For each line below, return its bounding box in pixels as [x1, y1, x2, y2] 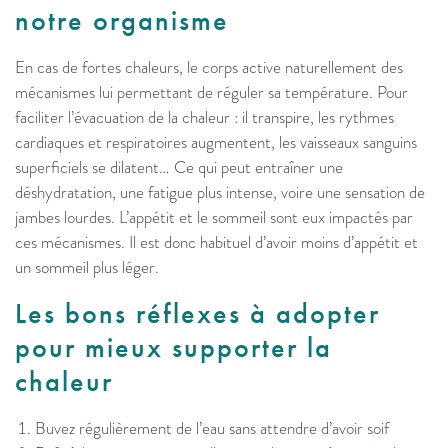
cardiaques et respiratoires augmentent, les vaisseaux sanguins [15, 130, 417, 155]
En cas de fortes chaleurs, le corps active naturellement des [15, 55, 403, 80]
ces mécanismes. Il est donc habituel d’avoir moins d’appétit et [15, 230, 418, 255]
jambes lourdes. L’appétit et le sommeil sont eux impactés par [15, 205, 413, 230]
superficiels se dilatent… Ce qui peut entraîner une [15, 155, 343, 180]
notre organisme [15, 3, 238, 38]
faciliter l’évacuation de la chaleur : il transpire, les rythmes [15, 105, 394, 130]
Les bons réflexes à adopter [15, 296, 380, 331]
